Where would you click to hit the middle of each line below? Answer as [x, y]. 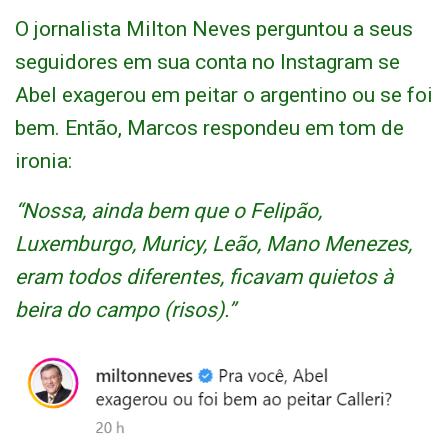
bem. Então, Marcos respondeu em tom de [209, 128]
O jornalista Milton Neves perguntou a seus [214, 29]
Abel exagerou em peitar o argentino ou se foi [224, 95]
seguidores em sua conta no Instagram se [207, 62]
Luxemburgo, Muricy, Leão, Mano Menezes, [213, 244]
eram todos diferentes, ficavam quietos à [204, 277]
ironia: [43, 161]
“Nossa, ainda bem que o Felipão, [168, 211]
